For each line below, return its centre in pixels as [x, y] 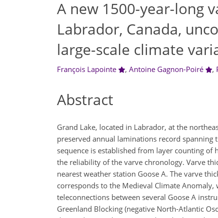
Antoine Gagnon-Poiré [166, 69]
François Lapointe [87, 69]
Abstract [85, 100]
